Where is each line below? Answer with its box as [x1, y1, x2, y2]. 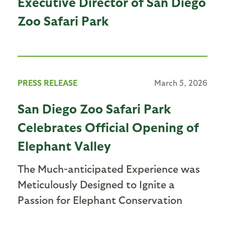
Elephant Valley [18, 137, 111, 153]
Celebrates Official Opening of [18, 119, 199, 135]
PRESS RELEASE [18, 77, 77, 87]
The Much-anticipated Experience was [18, 162, 200, 175]
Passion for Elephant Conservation [18, 193, 185, 206]
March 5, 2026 [154, 77, 207, 87]
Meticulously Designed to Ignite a [18, 177, 175, 190]
